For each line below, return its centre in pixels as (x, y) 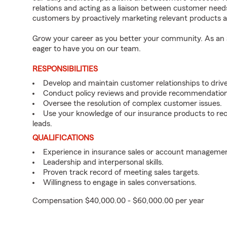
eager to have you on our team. (87, 49)
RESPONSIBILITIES (65, 69)
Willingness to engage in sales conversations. (120, 182)
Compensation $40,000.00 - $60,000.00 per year (118, 201)
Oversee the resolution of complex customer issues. (133, 103)
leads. (42, 124)
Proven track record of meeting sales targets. (121, 172)
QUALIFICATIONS (63, 138)
